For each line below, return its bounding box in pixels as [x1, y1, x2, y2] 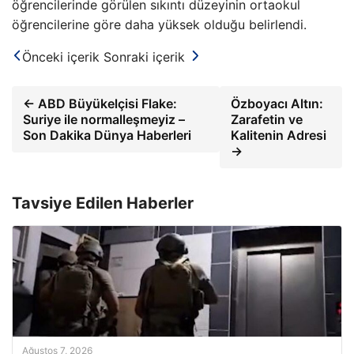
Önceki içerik [22, 49, 100, 66]
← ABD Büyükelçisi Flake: [23, 96, 177, 112]
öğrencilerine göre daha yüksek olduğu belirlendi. [12, 17, 307, 33]
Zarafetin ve [230, 111, 303, 128]
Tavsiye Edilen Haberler [12, 194, 194, 213]
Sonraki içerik [104, 49, 185, 66]
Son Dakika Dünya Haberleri [23, 127, 191, 144]
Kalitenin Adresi [230, 127, 326, 144]
